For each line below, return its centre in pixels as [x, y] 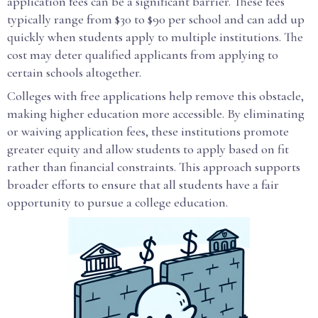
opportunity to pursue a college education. [117, 202]
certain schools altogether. [74, 72]
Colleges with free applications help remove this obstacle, [155, 96]
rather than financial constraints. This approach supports [154, 167]
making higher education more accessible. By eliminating [156, 114]
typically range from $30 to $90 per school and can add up [156, 19]
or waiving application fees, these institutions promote [148, 131]
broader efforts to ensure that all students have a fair [143, 185]
